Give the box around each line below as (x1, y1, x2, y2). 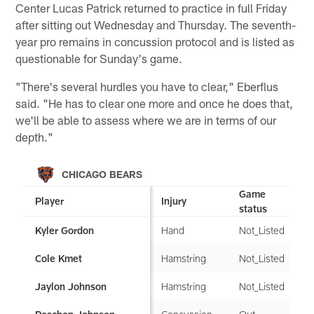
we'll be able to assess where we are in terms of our (15, 112, 277, 127)
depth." (15, 129, 54, 144)
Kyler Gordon (35, 224, 95, 237)
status (239, 202, 268, 214)
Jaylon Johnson (35, 280, 107, 293)
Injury (161, 194, 187, 207)
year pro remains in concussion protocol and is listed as (15, 34, 295, 48)
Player (35, 194, 64, 207)
